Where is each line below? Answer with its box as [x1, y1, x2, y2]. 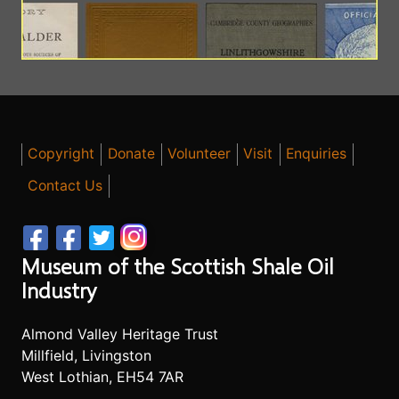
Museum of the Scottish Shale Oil [21, 253, 334, 279]
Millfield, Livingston [21, 346, 151, 364]
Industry [21, 277, 96, 303]
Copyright [28, 145, 95, 163]
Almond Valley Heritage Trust [21, 325, 218, 343]
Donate [107, 145, 155, 163]
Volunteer [167, 145, 231, 163]
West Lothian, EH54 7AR [21, 368, 183, 386]
